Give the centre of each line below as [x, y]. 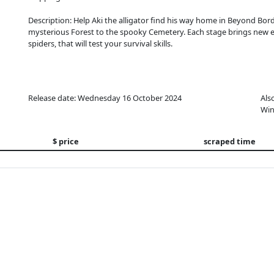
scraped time [230, 141]
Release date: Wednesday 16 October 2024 [105, 98]
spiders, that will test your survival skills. [100, 43]
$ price [66, 141]
